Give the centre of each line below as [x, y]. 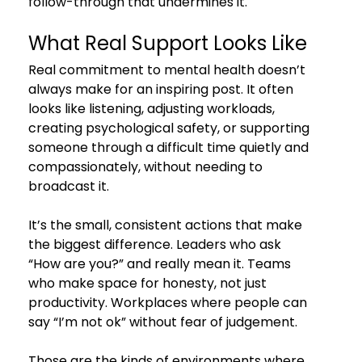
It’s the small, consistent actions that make [166, 225]
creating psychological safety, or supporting [170, 128]
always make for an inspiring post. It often [162, 89]
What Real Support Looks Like [167, 43]
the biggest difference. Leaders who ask [156, 244]
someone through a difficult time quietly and [170, 147]
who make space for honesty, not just [149, 283]
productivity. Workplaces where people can [169, 302]
